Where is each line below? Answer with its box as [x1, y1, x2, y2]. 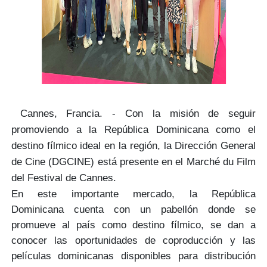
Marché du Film [186, 156, 256, 168]
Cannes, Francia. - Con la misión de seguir [20, 107, 256, 120]
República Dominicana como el [104, 123, 256, 136]
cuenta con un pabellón [73, 203, 198, 216]
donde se [198, 203, 256, 216]
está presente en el [97, 156, 184, 168]
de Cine [11, 156, 46, 168]
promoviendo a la [11, 123, 97, 136]
